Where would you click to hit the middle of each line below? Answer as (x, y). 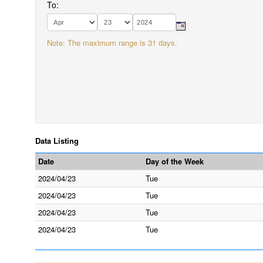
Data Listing (57, 141)
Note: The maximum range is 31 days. (112, 43)
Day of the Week (175, 161)
